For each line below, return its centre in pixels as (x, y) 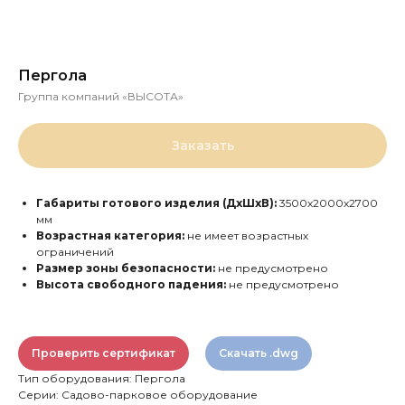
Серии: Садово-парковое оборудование (138, 395)
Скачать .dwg (259, 353)
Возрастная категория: (110, 235)
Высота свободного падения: (131, 284)
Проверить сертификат (104, 353)
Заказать (202, 146)
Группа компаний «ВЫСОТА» (101, 96)
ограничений (75, 252)
